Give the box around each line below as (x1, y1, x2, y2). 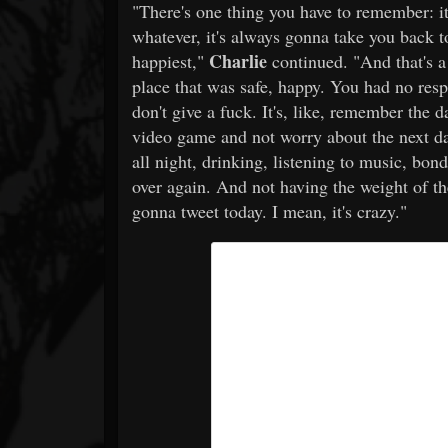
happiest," (132, 48, 209, 73)
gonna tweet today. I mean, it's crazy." (132, 198, 407, 223)
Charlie (209, 47, 267, 74)
